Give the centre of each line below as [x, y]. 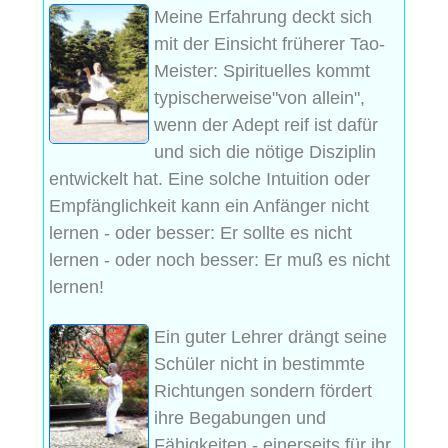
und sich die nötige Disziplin [265, 151]
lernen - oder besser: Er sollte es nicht [200, 232]
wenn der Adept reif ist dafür [266, 124]
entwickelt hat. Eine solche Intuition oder [209, 178]
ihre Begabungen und [240, 417]
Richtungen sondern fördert [263, 390]
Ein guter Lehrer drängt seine [270, 336]
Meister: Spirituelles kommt [262, 70]
